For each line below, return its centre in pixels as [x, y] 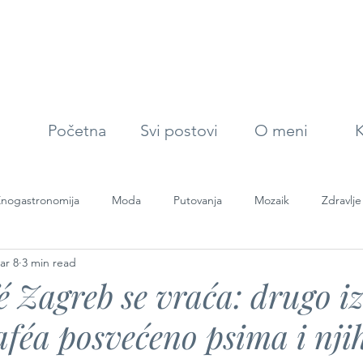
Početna [77, 130]
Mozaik [272, 200]
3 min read [49, 262]
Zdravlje [342, 200]
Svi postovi [179, 130]
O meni [281, 130]
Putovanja [198, 200]
